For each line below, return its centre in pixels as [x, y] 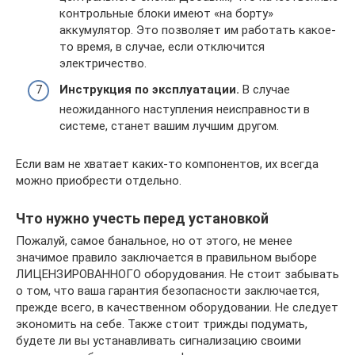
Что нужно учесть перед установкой [142, 219]
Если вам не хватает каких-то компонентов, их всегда [167, 164]
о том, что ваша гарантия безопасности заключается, [168, 291]
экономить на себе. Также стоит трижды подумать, [162, 324]
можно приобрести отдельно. [99, 181]
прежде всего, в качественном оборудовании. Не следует [177, 308]
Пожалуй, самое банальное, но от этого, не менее [154, 241]
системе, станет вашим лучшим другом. [169, 126]
